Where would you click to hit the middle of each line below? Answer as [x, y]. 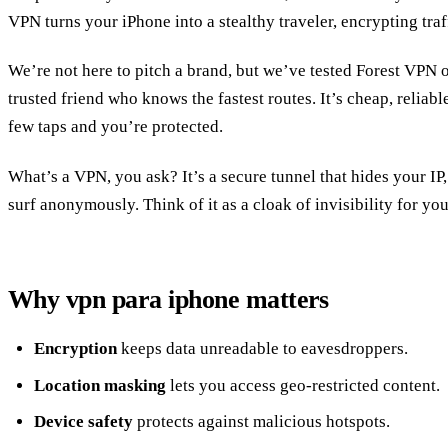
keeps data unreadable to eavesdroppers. [262, 348]
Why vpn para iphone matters [168, 299]
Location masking [99, 385]
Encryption [75, 348]
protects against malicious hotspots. [261, 421]
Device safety [83, 421]
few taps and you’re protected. [115, 127]
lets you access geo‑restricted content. [302, 385]
